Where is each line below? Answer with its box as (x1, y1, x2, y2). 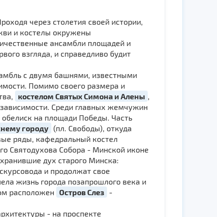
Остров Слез (59, 187, 104, 197)
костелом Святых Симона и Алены (18, 92, 145, 101)
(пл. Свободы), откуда (51, 124, 132, 133)
